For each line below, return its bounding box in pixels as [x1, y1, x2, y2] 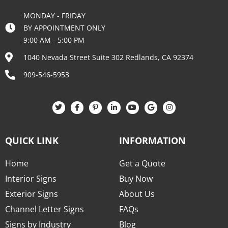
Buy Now [119, 173, 153, 185]
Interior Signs [5, 173, 56, 185]
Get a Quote [119, 158, 165, 169]
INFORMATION [119, 134, 186, 147]
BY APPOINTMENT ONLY [23, 22, 105, 33]
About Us [119, 188, 155, 200]
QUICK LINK [5, 134, 59, 147]
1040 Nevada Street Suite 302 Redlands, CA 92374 [23, 52, 193, 62]
